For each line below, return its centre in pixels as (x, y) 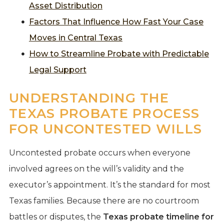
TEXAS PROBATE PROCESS (104, 113)
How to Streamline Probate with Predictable (119, 53)
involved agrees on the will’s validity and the (96, 168)
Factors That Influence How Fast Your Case (116, 21)
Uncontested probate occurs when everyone (99, 152)
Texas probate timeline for (158, 216)
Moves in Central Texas (75, 37)
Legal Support (57, 69)
